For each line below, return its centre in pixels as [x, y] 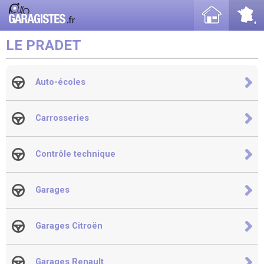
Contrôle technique [75, 154]
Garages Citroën [69, 226]
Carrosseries [62, 118]
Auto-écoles [60, 82]
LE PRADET [44, 45]
